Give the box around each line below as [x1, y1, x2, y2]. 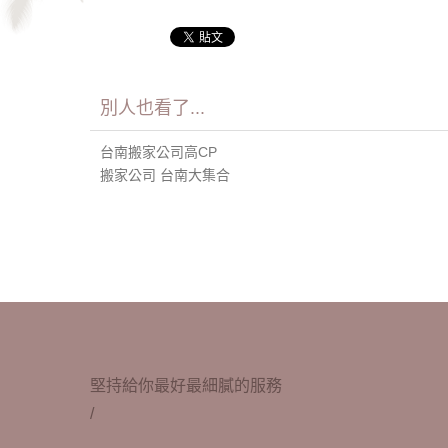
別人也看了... [99, 98, 205, 119]
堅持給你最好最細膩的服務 [89, 377, 282, 395]
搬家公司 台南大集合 [99, 167, 230, 184]
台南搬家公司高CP [99, 144, 217, 161]
